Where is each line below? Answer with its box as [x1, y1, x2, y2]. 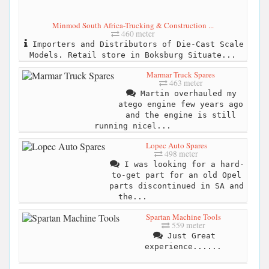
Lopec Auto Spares [145, 140, 207, 151]
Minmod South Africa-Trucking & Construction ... [52, 19, 214, 31]
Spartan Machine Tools [146, 211, 221, 222]
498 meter [163, 148, 198, 160]
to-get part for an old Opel [111, 171, 241, 180]
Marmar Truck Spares [147, 69, 215, 80]
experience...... [144, 241, 222, 251]
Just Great [162, 231, 216, 240]
